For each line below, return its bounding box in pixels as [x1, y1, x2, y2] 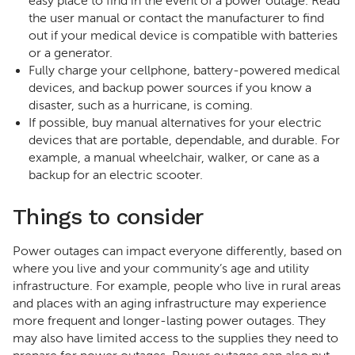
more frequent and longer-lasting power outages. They [13, 314, 326, 328]
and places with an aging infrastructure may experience [13, 296, 326, 311]
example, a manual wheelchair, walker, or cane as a [29, 151, 319, 165]
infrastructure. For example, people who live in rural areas [13, 279, 341, 293]
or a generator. [29, 46, 113, 60]
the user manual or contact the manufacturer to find [29, 11, 324, 25]
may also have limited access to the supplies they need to [13, 331, 338, 345]
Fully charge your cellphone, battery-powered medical [29, 63, 340, 78]
